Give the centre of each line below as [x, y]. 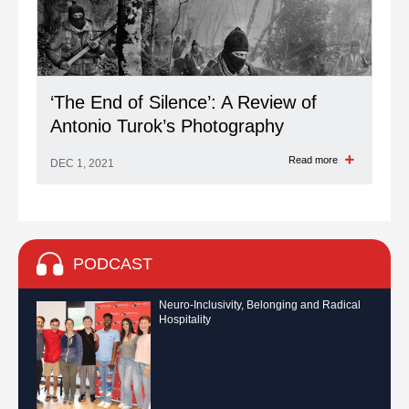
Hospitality [185, 320]
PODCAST [113, 264]
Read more [315, 160]
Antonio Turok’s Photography [167, 126]
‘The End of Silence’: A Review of [184, 102]
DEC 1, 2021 [82, 163]
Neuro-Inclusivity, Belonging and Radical [260, 305]
